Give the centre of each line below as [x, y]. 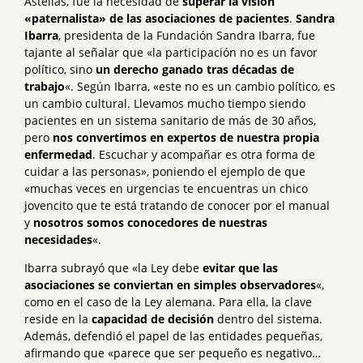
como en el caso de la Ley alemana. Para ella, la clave [168, 302]
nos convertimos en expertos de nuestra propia [186, 138]
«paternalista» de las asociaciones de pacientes [157, 19]
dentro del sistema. [268, 319]
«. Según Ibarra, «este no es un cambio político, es [200, 87]
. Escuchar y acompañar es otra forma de [204, 155]
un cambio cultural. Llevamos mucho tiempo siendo [165, 104]
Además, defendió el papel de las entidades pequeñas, [173, 336]
